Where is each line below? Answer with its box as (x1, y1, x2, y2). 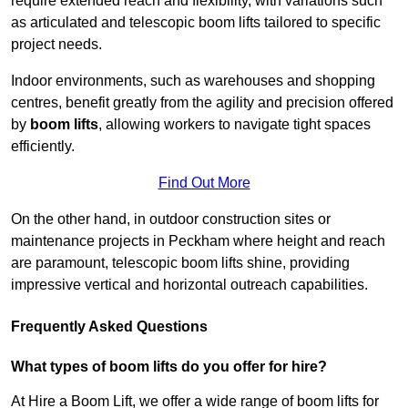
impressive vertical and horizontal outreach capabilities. (11, 277, 368, 293)
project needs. (11, 36, 102, 53)
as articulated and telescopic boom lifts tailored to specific (11, 15, 381, 31)
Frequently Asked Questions (11, 319, 208, 335)
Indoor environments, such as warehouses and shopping (11, 73, 375, 89)
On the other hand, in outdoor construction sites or (11, 211, 331, 228)
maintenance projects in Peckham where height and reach (11, 233, 385, 250)
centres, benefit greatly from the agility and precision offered (11, 95, 393, 111)
